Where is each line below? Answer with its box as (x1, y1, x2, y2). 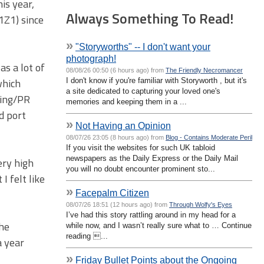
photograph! (66, 52, 116, 64)
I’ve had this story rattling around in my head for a (66, 210, 236, 219)
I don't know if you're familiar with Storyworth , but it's (66, 75, 247, 85)
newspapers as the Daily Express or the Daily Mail (66, 153, 238, 163)
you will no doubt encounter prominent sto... (66, 164, 215, 173)
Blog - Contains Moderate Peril (166, 133, 252, 141)
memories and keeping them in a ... (66, 97, 187, 106)
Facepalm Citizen (75, 187, 149, 198)
